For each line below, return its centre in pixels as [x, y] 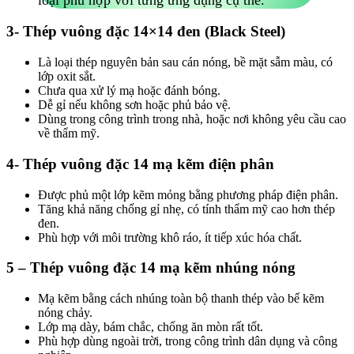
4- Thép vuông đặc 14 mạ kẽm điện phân [140, 164]
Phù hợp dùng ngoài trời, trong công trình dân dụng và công [188, 341]
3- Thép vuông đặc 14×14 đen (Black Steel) [146, 32]
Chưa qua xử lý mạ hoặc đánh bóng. [129, 91]
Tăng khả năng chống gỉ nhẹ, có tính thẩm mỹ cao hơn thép [186, 209]
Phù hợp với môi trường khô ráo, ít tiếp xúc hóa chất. [170, 237]
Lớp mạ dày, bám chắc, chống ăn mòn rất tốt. [151, 327]
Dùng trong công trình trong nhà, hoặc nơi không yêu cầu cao [192, 119]
